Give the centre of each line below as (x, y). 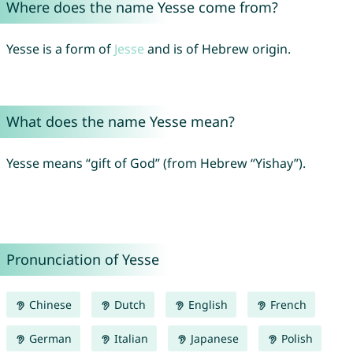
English (206, 305)
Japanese (213, 339)
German (48, 339)
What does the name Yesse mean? (120, 122)
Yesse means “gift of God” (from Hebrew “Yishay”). (156, 163)
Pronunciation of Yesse (82, 260)
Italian (129, 339)
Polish (295, 339)
